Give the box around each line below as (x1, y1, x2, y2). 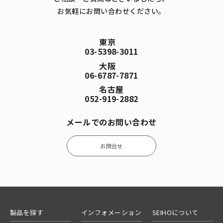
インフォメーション (81, 208, 142, 218)
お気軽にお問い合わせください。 (57, 6, 166, 16)
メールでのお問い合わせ (66, 115, 157, 128)
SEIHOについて (152, 208, 199, 218)
